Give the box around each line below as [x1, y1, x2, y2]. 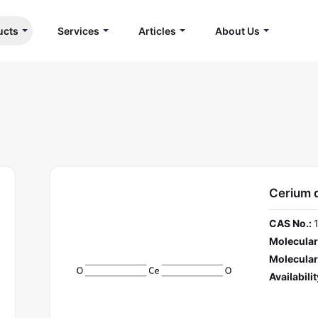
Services [57, 25, 99, 38]
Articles [138, 25, 176, 38]
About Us [214, 25, 260, 38]
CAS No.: [268, 217, 312, 230]
